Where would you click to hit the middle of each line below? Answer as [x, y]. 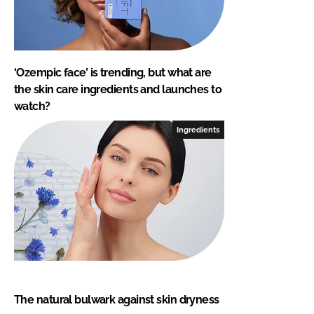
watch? [32, 106]
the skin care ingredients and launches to [118, 89]
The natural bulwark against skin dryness [117, 299]
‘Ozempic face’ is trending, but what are [113, 72]
